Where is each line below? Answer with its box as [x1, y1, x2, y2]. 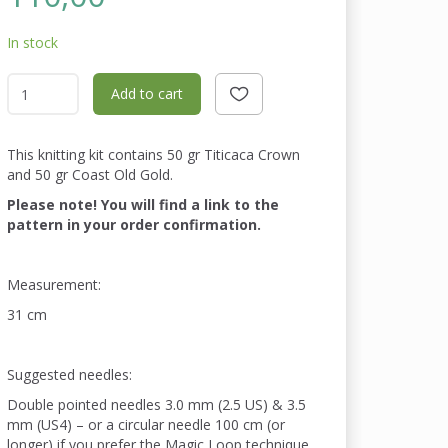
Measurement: [7, 275, 106, 295]
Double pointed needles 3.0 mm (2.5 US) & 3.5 [7, 395, 307, 415]
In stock [7, 33, 59, 53]
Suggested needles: [7, 365, 133, 385]
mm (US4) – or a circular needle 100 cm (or [7, 415, 286, 435]
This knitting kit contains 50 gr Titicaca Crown [7, 145, 301, 165]
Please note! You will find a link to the [7, 195, 280, 215]
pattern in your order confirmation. [7, 215, 262, 235]
